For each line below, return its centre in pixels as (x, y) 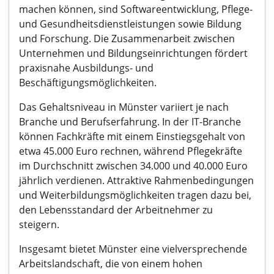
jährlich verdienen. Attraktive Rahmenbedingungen (136, 180)
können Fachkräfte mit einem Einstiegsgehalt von (132, 136)
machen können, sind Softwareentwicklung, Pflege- (136, 9)
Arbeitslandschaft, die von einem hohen (111, 264)
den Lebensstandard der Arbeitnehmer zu (116, 210)
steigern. (39, 224)
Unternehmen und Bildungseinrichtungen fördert (133, 53)
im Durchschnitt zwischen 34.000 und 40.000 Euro (133, 166)
